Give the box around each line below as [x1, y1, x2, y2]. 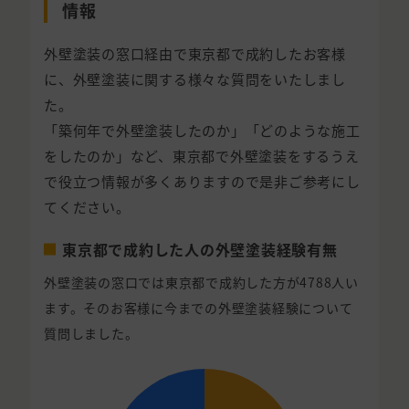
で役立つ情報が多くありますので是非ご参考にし [44, 171, 361, 191]
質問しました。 [44, 323, 139, 342]
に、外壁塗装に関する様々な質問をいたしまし [44, 68, 346, 89]
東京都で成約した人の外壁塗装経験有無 [62, 237, 338, 260]
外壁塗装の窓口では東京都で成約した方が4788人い [44, 272, 359, 291]
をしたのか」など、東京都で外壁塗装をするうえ [44, 145, 360, 165]
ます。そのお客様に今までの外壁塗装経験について [44, 298, 353, 317]
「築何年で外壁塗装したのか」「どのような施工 [44, 120, 361, 140]
